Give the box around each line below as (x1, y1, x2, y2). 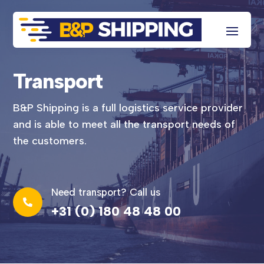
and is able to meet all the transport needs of (13, 118, 236, 131)
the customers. (13, 134, 87, 148)
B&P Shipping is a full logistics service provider (13, 101, 243, 115)
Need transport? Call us (51, 186, 161, 199)
